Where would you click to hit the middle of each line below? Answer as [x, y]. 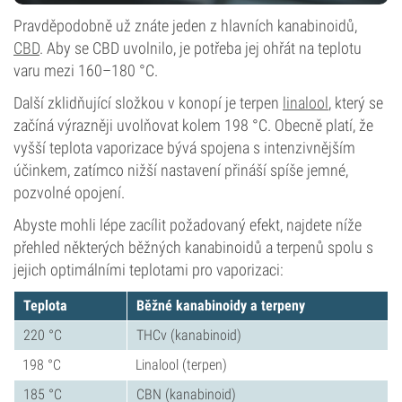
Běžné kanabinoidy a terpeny [221, 306]
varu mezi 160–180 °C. [86, 70]
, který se [356, 103]
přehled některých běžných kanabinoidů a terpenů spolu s [193, 247]
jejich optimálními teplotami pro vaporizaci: [149, 270]
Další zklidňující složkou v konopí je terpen [148, 103]
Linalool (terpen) [181, 365]
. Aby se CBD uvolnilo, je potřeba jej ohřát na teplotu [201, 48]
